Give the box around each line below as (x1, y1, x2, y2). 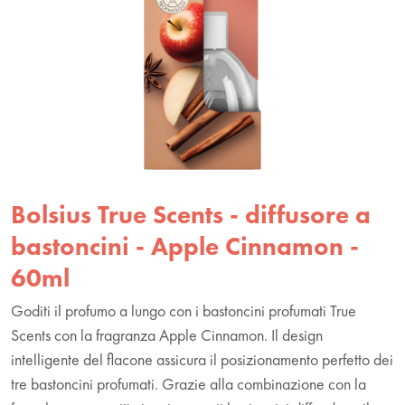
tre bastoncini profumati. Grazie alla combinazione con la (11, 372, 366, 394)
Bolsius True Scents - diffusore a (11, 198, 371, 231)
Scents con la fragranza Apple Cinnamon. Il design (11, 324, 323, 345)
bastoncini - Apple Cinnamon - (11, 230, 359, 262)
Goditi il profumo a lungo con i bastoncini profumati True (11, 299, 356, 321)
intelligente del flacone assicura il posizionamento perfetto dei (11, 348, 393, 370)
